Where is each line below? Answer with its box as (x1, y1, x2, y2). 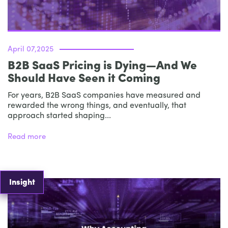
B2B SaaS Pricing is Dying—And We (8, 60, 197, 72)
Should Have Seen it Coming (8, 73, 160, 85)
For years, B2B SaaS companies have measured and (8, 91, 201, 100)
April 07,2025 (8, 45, 53, 53)
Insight (9, 178, 35, 187)
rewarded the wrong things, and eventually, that (8, 101, 186, 110)
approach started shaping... (8, 111, 111, 120)
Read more (8, 133, 46, 141)
